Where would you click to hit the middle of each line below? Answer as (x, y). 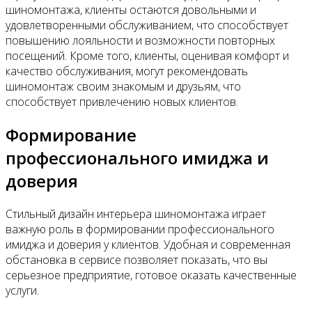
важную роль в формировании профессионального (140, 229)
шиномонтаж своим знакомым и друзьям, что (123, 87)
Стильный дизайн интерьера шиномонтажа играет (136, 213)
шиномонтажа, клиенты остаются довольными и (131, 10)
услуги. (22, 290)
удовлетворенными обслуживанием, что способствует (147, 25)
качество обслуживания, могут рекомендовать (127, 71)
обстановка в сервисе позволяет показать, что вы (136, 259)
